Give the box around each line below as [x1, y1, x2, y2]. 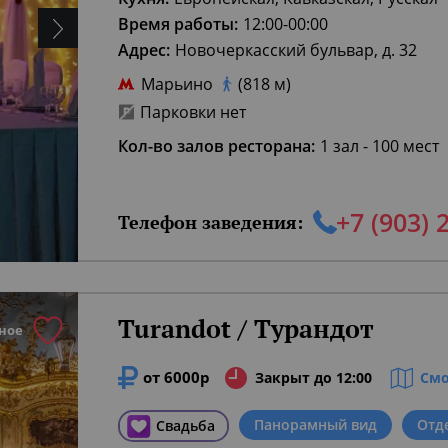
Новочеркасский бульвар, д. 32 [175, 39, 417, 61]
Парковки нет [140, 101, 246, 123]
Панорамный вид [254, 415, 377, 434]
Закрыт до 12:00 [255, 368, 372, 387]
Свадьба [156, 416, 215, 435]
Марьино [141, 73, 213, 95]
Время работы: [118, 13, 238, 35]
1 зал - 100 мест [320, 135, 439, 157]
